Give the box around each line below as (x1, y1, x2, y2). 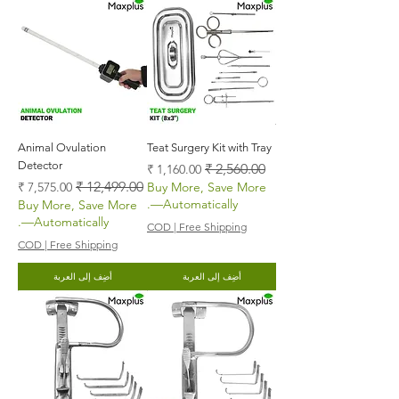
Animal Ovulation (18, 140, 106, 154)
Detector (18, 158, 62, 172)
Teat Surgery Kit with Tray (147, 140, 272, 154)
